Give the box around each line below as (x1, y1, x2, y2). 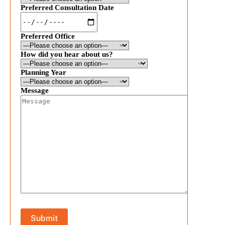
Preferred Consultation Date (21, 3, 114, 12)
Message (21, 86, 49, 94)
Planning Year (21, 68, 66, 76)
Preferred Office (21, 32, 75, 40)
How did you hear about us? (21, 50, 113, 58)
